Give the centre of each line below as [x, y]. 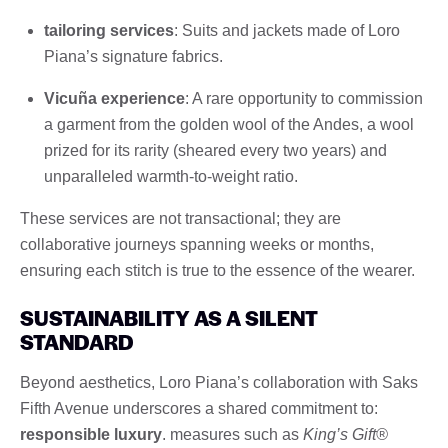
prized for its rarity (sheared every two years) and [215, 150]
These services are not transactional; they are [180, 218]
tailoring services [109, 30]
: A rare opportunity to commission [304, 98]
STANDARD [77, 341]
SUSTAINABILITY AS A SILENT [168, 317]
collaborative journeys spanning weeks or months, [197, 244]
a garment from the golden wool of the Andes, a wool [229, 124]
